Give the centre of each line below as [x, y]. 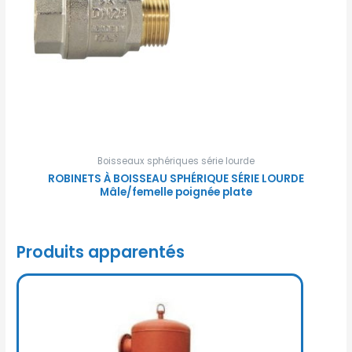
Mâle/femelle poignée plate [176, 192]
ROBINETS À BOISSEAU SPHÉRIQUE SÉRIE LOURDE [176, 179]
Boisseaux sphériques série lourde [176, 161]
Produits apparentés [101, 251]
